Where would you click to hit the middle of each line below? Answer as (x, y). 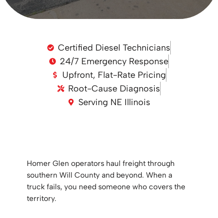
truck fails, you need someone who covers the (106, 186)
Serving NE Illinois (115, 102)
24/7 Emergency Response (114, 61)
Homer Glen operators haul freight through (101, 163)
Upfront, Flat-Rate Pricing (114, 75)
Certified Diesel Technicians (114, 47)
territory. (42, 198)
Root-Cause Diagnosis (114, 88)
